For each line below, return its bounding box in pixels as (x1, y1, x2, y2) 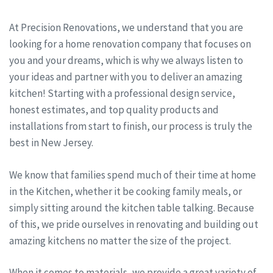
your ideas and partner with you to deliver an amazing (9, 70, 243, 84)
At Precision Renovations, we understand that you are (9, 21, 243, 35)
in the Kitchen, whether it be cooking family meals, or (9, 184, 242, 198)
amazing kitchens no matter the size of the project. (9, 233, 231, 247)
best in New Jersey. (9, 136, 93, 150)
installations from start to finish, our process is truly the (9, 119, 252, 133)
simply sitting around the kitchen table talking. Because (9, 200, 254, 214)
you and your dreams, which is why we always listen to (9, 54, 243, 68)
